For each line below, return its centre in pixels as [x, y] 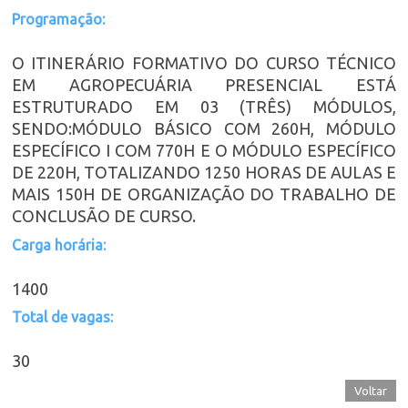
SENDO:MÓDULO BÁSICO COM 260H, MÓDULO [204, 129]
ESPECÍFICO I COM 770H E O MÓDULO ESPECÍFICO [204, 151]
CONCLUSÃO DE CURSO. [104, 216]
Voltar [371, 391]
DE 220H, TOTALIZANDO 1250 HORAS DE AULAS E [204, 173]
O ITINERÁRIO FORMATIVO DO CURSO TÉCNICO [204, 63]
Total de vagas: [62, 317]
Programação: [58, 20]
